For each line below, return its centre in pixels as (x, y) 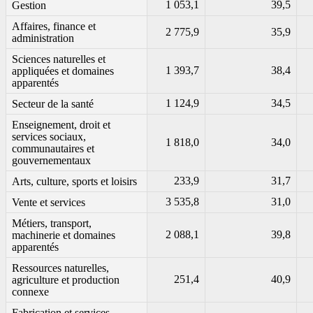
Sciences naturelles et (59, 59)
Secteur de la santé (53, 104)
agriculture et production (66, 280)
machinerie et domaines (64, 235)
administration (43, 38)
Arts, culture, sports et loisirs (74, 182)
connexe (30, 292)
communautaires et (53, 149)
